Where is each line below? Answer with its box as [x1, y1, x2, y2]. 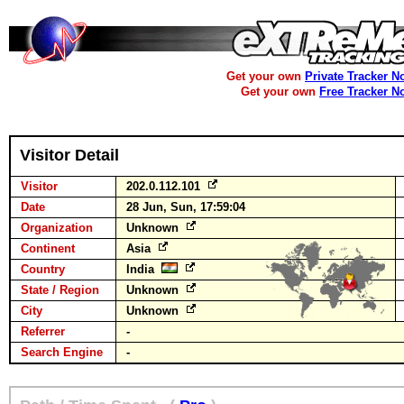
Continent [21, 242, 75, 255]
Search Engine [21, 345, 103, 359]
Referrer [21, 325, 65, 338]
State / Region [21, 283, 99, 297]
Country [21, 262, 65, 276]
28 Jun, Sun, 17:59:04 [126, 200, 245, 214]
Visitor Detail [20, 146, 119, 164]
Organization [21, 221, 93, 234]
